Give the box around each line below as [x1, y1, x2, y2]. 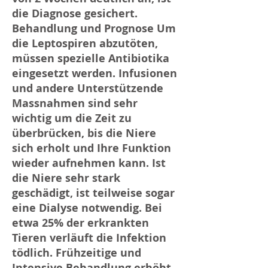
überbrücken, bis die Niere [12, 126, 156, 141]
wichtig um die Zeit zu [12, 111, 132, 126]
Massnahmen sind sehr [12, 96, 138, 111]
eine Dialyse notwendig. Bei [12, 200, 162, 215]
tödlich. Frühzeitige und [12, 245, 141, 260]
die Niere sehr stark [12, 170, 120, 185]
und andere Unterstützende [12, 81, 163, 96]
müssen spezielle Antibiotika [12, 51, 169, 66]
